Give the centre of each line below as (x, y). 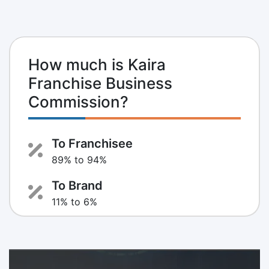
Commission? (78, 101)
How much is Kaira (97, 64)
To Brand (77, 185)
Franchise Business (100, 83)
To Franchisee (92, 143)
